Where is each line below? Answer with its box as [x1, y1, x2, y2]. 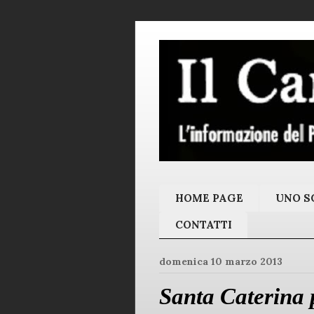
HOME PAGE [175, 191, 243, 205]
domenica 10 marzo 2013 [159, 255, 282, 268]
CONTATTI [175, 218, 232, 232]
